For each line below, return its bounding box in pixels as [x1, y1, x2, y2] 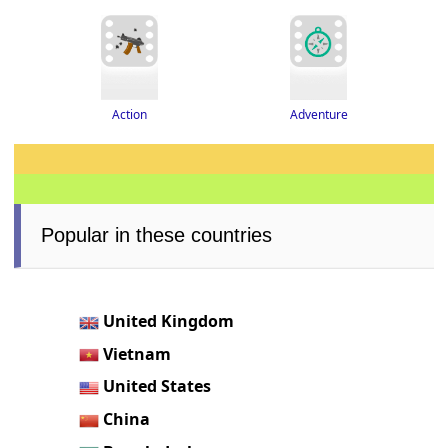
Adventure [290, 105, 349, 123]
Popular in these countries [41, 223, 273, 246]
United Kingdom [103, 309, 235, 332]
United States [103, 375, 212, 398]
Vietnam [103, 342, 172, 365]
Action [111, 105, 147, 123]
